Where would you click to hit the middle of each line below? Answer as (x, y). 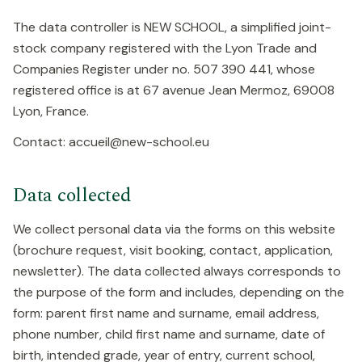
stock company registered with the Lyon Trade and (165, 48)
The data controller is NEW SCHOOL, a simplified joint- (172, 27)
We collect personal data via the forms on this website (174, 229)
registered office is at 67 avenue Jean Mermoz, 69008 (174, 90)
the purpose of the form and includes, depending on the (179, 292)
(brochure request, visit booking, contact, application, (173, 250)
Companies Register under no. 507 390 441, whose (164, 69)
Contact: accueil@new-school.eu (111, 142)
